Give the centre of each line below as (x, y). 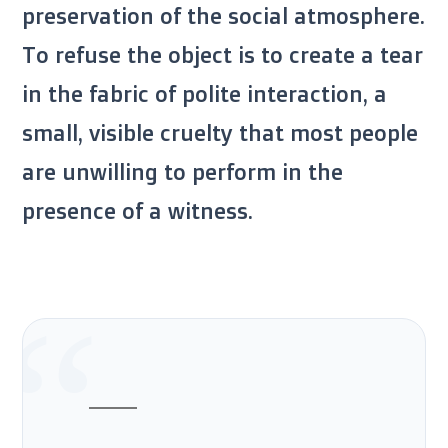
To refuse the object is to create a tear (222, 54)
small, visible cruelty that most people (220, 132)
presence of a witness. (137, 210)
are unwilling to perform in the (182, 171)
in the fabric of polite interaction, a (204, 93)
